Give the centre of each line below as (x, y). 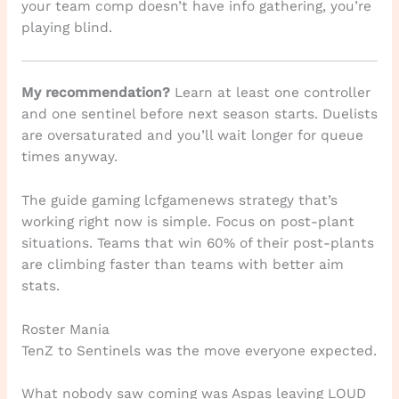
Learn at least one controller (270, 92)
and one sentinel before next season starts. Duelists (199, 114)
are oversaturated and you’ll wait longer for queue (192, 135)
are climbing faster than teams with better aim (182, 264)
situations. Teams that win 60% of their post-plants (197, 243)
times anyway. (69, 156)
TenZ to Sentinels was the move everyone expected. (199, 350)
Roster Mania (65, 329)
